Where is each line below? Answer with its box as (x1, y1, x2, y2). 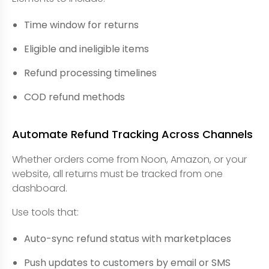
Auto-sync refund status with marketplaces (24, 232, 231, 246)
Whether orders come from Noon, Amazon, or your (12, 153, 247, 166)
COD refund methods (24, 90, 125, 104)
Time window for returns (24, 18, 139, 32)
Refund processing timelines (24, 66, 157, 80)
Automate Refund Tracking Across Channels (12, 127, 253, 142)
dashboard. (12, 181, 67, 195)
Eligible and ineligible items (24, 42, 149, 56)
